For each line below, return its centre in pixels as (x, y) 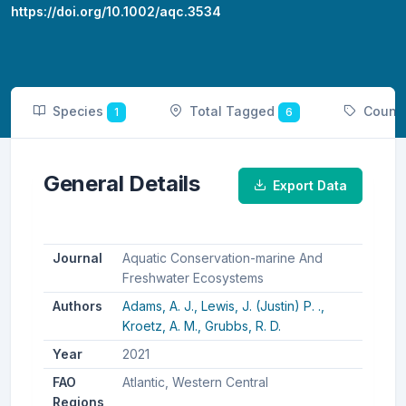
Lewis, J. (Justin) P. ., (262, 306)
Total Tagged (234, 111)
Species (80, 111)
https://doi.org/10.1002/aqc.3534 (116, 11)
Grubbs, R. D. (242, 326)
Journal (77, 258)
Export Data (310, 186)
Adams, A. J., (161, 306)
